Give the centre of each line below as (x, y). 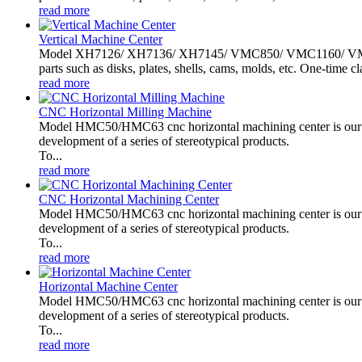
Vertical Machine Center (101, 39)
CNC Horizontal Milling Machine (125, 112)
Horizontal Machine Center (108, 286)
